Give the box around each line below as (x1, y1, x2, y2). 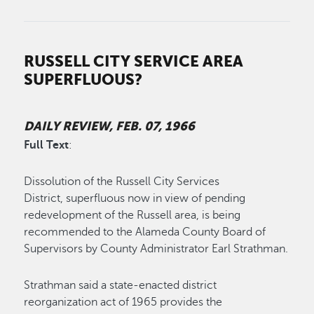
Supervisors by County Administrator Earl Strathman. (24, 243, 289, 256)
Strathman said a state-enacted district (24, 279, 217, 292)
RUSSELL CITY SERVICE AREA (24, 51, 244, 70)
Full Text (24, 139, 69, 152)
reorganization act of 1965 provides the (24, 296, 223, 309)
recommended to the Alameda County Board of (24, 226, 266, 239)
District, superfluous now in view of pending (24, 192, 246, 205)
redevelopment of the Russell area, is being (24, 209, 241, 222)
